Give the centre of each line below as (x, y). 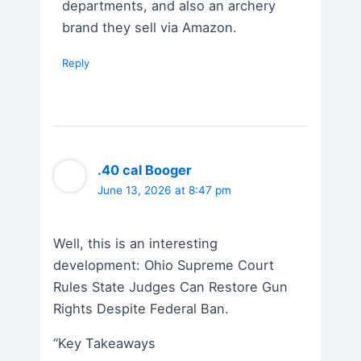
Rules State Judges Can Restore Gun (171, 286)
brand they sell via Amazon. (150, 27)
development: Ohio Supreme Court (164, 265)
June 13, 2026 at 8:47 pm (165, 191)
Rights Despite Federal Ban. (141, 308)
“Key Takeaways (105, 343)
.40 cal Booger (145, 170)
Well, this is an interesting (136, 243)
